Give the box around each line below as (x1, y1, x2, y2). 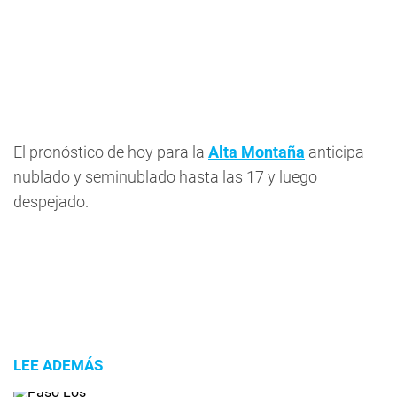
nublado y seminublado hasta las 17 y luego (13, 167, 317, 186)
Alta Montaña (208, 143, 305, 161)
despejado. (13, 192, 89, 211)
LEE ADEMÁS (13, 356, 103, 374)
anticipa (305, 143, 364, 161)
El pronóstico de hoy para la (13, 143, 208, 161)
